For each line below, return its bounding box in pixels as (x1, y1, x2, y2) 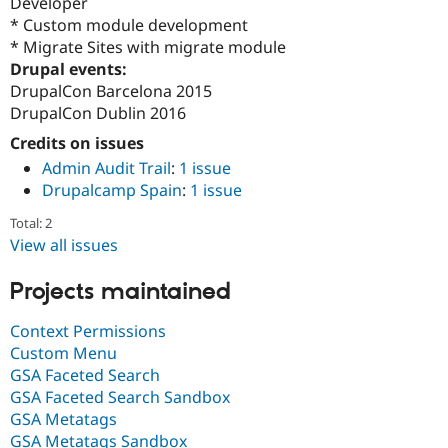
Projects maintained (10, 277, 231, 308)
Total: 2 (10, 213, 52, 232)
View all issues (10, 233, 118, 256)
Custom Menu (10, 341, 117, 364)
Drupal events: (10, 58, 131, 81)
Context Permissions (10, 319, 166, 342)
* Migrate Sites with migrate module (10, 36, 286, 59)
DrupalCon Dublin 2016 (10, 102, 186, 125)
